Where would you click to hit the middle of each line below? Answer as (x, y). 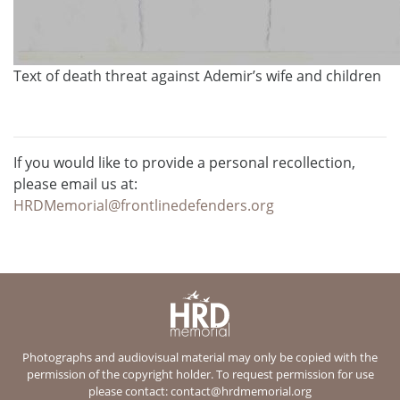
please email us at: (75, 183)
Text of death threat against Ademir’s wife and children (197, 75)
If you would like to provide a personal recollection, (184, 162)
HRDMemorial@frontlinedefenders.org (144, 205)
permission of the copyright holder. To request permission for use (200, 374)
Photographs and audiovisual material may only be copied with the (200, 357)
